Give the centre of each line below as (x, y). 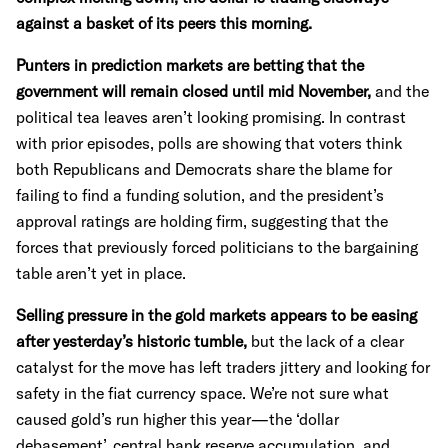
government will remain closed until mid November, (193, 91)
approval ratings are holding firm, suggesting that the (202, 221)
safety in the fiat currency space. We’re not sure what (202, 393)
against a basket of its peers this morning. (164, 23)
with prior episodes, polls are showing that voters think (209, 143)
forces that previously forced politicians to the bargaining (217, 247)
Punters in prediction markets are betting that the (190, 65)
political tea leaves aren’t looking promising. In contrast (211, 117)
